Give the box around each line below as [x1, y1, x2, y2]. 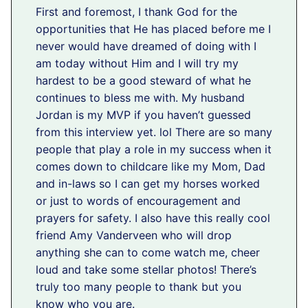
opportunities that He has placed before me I [36, 22, 271, 36]
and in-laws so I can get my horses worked [36, 177, 260, 191]
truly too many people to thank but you [36, 280, 241, 294]
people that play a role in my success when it [36, 142, 272, 157]
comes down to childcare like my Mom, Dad [36, 159, 265, 174]
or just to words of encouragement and [36, 194, 241, 208]
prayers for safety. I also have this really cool [36, 211, 270, 225]
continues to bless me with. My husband [36, 91, 245, 105]
